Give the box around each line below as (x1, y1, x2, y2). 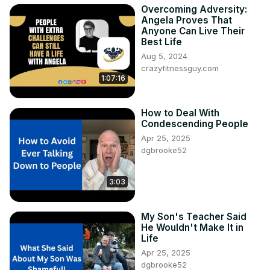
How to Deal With (141, 107, 219, 119)
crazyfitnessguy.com (141, 63, 219, 74)
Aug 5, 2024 (141, 51, 187, 61)
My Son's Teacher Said (141, 211, 246, 223)
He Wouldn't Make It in (141, 222, 243, 234)
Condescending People (141, 118, 248, 130)
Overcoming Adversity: (141, 4, 247, 16)
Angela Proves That (141, 14, 232, 27)
